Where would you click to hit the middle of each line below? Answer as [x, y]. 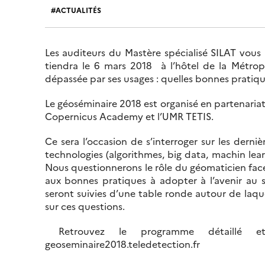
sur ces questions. [85, 206]
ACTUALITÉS [78, 9]
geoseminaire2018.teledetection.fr [122, 244]
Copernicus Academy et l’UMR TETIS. [129, 116]
